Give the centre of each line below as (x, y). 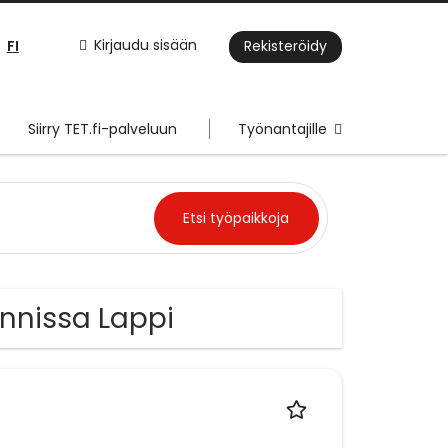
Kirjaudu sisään (145, 45)
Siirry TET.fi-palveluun (102, 129)
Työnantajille (282, 129)
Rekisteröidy (285, 46)
